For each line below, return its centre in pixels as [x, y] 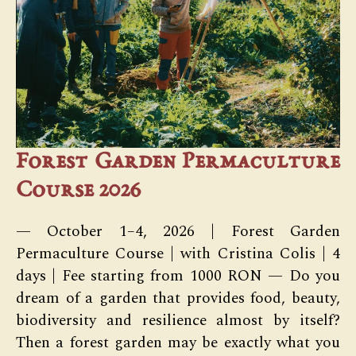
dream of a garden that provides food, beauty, [178, 298]
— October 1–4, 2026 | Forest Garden [178, 232]
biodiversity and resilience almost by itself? [178, 321]
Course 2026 [78, 191]
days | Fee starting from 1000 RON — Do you [178, 276]
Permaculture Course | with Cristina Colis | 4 [178, 254]
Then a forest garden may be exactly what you [178, 343]
